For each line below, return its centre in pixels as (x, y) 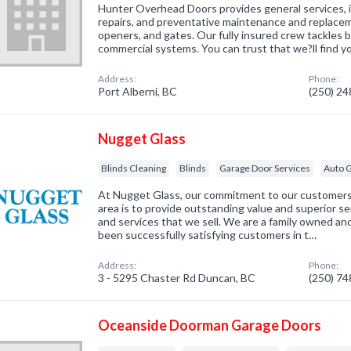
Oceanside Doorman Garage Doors (210, 325)
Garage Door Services (265, 168)
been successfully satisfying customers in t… (208, 235)
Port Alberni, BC (138, 91)
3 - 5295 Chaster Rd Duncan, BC (177, 278)
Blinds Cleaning (134, 168)
